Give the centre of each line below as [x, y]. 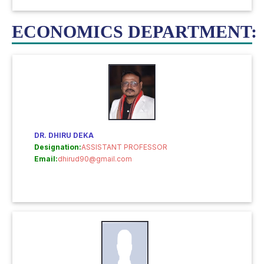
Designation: [58, 147]
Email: [46, 159]
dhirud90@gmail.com [95, 159]
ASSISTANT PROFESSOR [124, 147]
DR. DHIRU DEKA [64, 135]
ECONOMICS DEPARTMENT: [134, 32]
